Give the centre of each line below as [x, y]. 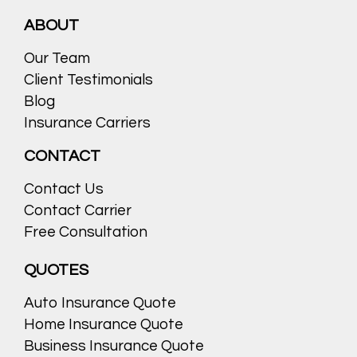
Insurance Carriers [87, 123]
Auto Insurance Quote [100, 303]
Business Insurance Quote [114, 346]
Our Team [57, 59]
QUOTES [56, 271]
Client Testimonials [88, 80]
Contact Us [64, 189]
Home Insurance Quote [104, 325]
